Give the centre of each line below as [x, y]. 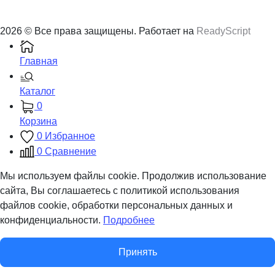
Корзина [38, 121]
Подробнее [129, 220]
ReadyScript [223, 31]
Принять [137, 252]
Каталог [37, 91]
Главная [39, 61]
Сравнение [71, 151]
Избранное [70, 136]
